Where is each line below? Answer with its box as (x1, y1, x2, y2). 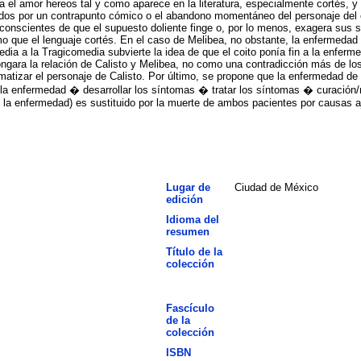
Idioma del (165, 213, 219, 226)
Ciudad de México (234, 180, 318, 193)
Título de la (165, 245, 222, 258)
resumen (165, 225, 210, 238)
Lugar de (165, 180, 210, 193)
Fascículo (165, 301, 214, 314)
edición (165, 193, 203, 205)
